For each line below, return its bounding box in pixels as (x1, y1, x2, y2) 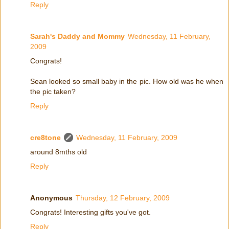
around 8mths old (30, 148, 87, 156)
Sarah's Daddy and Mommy (30, 32, 125, 41)
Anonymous (30, 194, 73, 202)
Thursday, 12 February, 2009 (76, 194, 170, 202)
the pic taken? (30, 87, 76, 96)
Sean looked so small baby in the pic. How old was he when (30, 77, 223, 86)
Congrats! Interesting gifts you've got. (30, 208, 151, 217)
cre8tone (30, 133, 61, 142)
